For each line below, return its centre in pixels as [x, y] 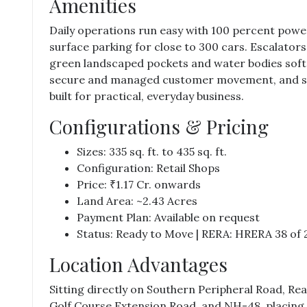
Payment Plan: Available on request [168, 217]
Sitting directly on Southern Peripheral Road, [167, 289]
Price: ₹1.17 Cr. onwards [139, 184]
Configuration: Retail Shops [148, 168]
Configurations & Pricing [159, 126]
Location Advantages [138, 264]
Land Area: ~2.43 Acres [137, 201]
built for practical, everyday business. [147, 96]
